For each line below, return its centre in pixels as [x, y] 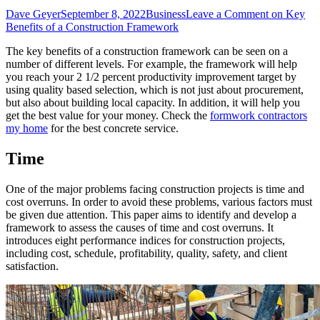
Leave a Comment [227, 14]
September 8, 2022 [103, 14]
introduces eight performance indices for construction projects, [145, 240]
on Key [287, 14]
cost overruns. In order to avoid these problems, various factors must [159, 201]
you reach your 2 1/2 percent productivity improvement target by [151, 76]
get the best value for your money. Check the [108, 115]
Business [166, 14]
